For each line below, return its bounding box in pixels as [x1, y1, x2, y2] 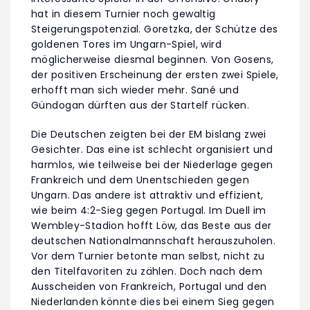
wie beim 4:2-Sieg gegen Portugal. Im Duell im [31, 203, 266, 217]
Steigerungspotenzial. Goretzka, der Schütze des [31, 21, 278, 36]
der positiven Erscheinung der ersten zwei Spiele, [31, 67, 279, 82]
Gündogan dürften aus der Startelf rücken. [31, 98, 250, 112]
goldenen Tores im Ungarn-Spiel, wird [31, 37, 222, 51]
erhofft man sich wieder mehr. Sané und [31, 82, 239, 97]
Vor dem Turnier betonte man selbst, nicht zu [31, 248, 265, 263]
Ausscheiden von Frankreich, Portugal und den [31, 279, 267, 293]
